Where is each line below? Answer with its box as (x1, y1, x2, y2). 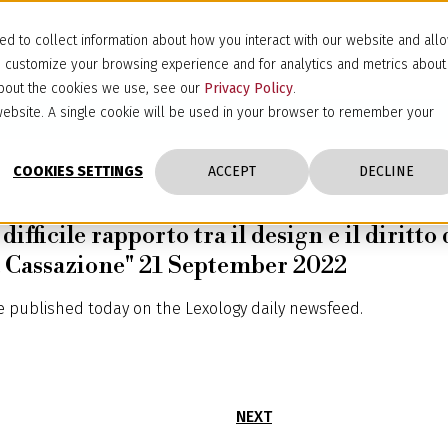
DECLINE (358, 163, 414, 181)
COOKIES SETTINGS (13, 163, 143, 181)
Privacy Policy (204, 80, 293, 97)
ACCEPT (208, 163, 256, 181)
